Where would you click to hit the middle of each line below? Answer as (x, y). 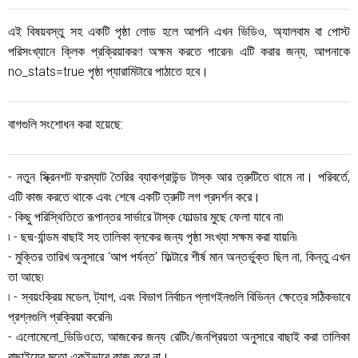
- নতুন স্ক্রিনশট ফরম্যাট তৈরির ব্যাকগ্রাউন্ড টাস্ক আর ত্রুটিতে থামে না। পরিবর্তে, (179, 177)
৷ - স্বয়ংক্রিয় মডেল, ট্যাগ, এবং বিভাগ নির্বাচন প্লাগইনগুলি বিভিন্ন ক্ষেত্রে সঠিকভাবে (179, 297)
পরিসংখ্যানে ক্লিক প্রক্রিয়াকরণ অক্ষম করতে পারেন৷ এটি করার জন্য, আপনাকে (179, 52)
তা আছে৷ (26, 277)
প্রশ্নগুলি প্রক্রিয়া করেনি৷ (60, 317)
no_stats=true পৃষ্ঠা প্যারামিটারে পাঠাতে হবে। (108, 72)
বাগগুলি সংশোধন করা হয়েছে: (66, 124)
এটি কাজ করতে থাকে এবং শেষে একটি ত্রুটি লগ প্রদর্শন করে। (134, 197)
